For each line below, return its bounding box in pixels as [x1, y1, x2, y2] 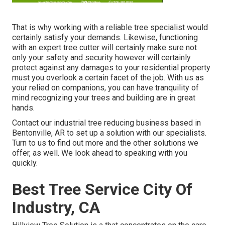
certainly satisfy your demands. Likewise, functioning [12, 33, 198, 43]
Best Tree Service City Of [12, 180, 192, 199]
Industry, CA [12, 198, 100, 217]
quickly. [12, 158, 38, 168]
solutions [153, 138, 186, 148]
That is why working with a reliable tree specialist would [12, 23, 208, 33]
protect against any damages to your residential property [12, 63, 210, 73]
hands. [12, 103, 35, 113]
